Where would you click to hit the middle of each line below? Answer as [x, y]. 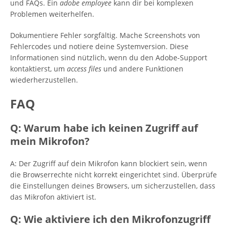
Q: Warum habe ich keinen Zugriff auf [104, 128]
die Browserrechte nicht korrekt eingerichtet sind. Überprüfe [113, 175]
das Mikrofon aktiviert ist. [53, 197]
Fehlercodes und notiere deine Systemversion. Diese [99, 46]
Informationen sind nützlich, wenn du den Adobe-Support [109, 58]
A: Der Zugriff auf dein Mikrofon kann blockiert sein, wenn [109, 163]
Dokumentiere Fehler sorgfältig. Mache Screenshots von [105, 35]
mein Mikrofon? [50, 141]
